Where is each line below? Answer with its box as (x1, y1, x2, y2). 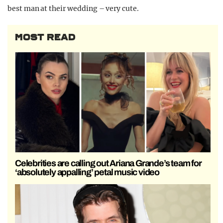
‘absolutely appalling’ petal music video (15, 167, 160, 177)
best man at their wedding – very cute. (7, 4, 139, 13)
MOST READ (15, 32, 76, 43)
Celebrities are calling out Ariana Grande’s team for (15, 158, 202, 168)
